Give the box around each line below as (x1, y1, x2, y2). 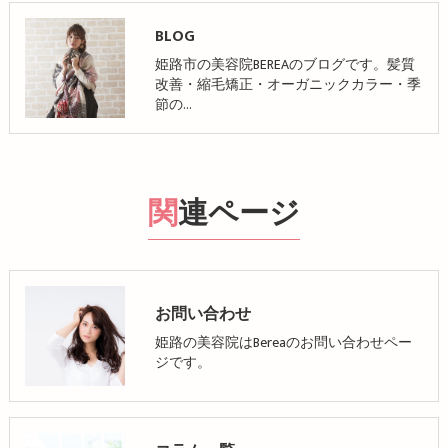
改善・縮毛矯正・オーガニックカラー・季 (154, 73, 421, 96)
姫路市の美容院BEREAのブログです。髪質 (154, 53, 415, 76)
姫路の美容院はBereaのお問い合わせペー (154, 331, 412, 354)
